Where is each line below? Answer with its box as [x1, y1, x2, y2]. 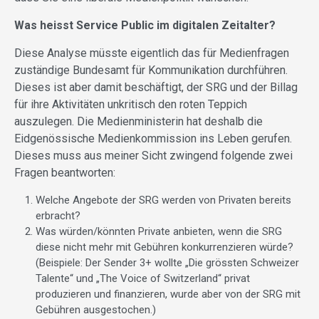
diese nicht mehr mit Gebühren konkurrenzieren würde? [36, 241, 293, 254]
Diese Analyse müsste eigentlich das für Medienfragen [14, 46, 289, 61]
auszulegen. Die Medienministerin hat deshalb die [14, 115, 263, 129]
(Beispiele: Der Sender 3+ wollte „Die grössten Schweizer [36, 256, 299, 270]
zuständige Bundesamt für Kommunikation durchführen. [14, 63, 288, 78]
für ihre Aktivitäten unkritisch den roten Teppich [14, 98, 247, 112]
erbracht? [36, 209, 80, 223]
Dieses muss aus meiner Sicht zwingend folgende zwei [14, 149, 293, 163]
